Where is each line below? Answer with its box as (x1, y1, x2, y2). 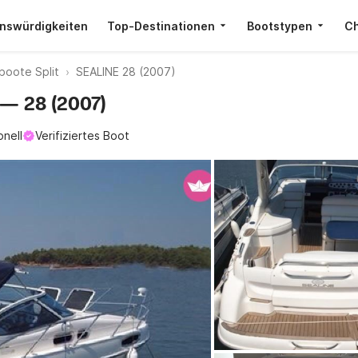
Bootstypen (247, 18, 312, 33)
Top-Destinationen (107, 18, 215, 33)
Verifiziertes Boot (35, 129, 129, 142)
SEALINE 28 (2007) (76, 65, 176, 78)
